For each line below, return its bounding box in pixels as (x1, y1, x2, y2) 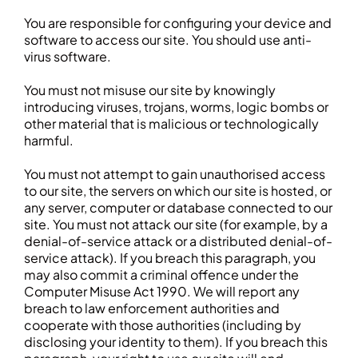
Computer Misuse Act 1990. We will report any (24, 283, 300, 300)
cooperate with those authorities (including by (24, 316, 301, 333)
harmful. (24, 132, 74, 149)
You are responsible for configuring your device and (24, 14, 332, 31)
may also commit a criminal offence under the (24, 266, 299, 283)
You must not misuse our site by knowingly (24, 82, 276, 98)
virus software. (24, 48, 111, 65)
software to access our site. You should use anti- (24, 31, 312, 48)
